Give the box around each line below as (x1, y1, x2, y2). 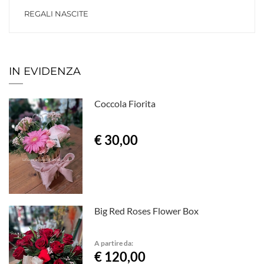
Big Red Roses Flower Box (94, 204, 199, 216)
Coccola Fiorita (94, 98, 156, 110)
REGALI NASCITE (24, 9, 88, 19)
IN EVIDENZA (9, 65, 81, 78)
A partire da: (94, 238, 134, 247)
